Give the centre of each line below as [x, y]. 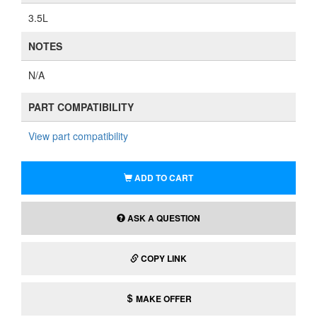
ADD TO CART [164, 178]
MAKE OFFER [163, 299]
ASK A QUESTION [163, 218]
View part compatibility [78, 136]
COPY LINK [164, 258]
